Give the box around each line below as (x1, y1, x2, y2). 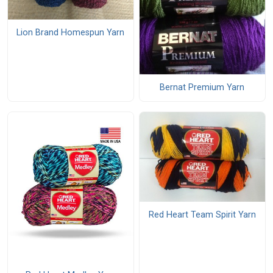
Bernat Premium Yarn (160, 82, 245, 93)
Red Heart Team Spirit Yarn (148, 210, 256, 221)
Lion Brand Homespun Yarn (16, 27, 125, 38)
